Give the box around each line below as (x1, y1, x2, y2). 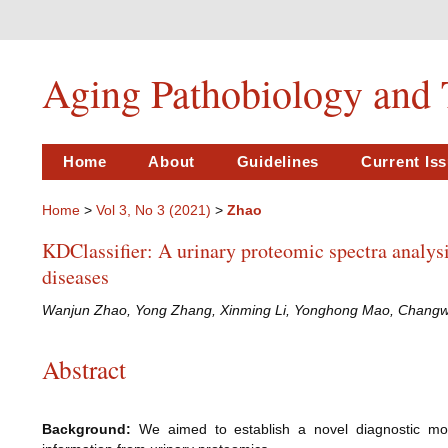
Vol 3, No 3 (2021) (96, 202, 211, 218)
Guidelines (236, 153, 320, 170)
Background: (42, 421, 131, 438)
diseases (42, 263, 109, 290)
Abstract (42, 351, 126, 386)
